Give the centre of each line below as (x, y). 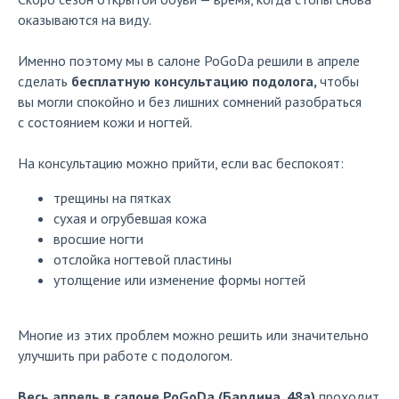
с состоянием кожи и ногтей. (105, 122)
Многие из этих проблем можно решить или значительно (193, 335)
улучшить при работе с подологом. (125, 355)
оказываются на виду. (85, 20)
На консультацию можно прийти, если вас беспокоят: (181, 163)
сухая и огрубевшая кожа (130, 218)
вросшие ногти (98, 239)
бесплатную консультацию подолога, (195, 81)
